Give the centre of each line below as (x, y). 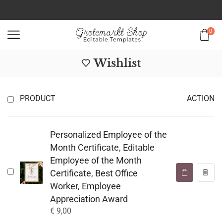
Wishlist (117, 63)
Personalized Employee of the (108, 135)
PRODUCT (38, 99)
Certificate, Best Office (94, 173)
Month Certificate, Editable (102, 148)
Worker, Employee (85, 186)
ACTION (201, 99)
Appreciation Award (89, 199)
